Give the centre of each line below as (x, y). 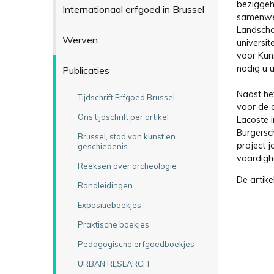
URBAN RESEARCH (113, 263)
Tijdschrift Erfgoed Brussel (126, 97)
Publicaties (86, 70)
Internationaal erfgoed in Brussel (133, 9)
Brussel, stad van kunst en (126, 136)
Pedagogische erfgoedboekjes (136, 244)
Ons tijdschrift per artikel (123, 117)
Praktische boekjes (113, 224)
